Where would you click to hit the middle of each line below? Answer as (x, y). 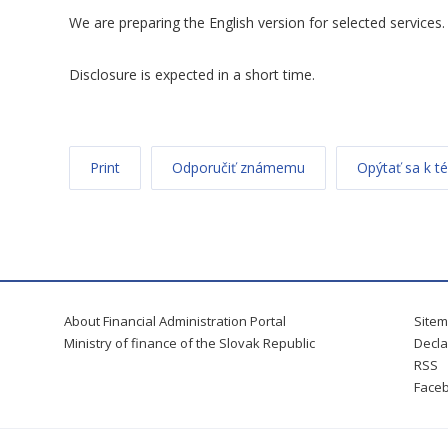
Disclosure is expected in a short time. (192, 74)
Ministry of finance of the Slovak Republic (189, 343)
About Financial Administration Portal (175, 321)
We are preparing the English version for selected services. (257, 22)
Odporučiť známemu (238, 167)
